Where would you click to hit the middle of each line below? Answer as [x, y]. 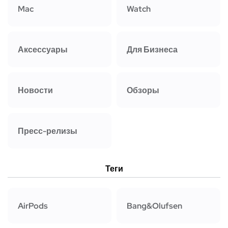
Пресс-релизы [48, 131]
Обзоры [143, 90]
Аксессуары [43, 49]
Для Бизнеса [152, 49]
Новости [35, 90]
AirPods [33, 206]
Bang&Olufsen [154, 206]
